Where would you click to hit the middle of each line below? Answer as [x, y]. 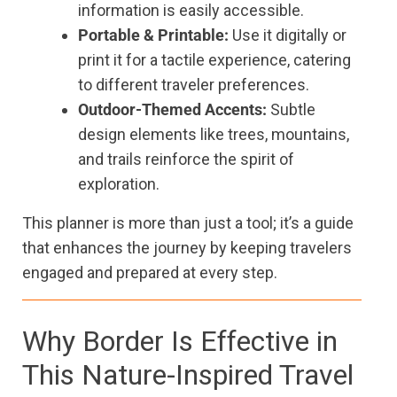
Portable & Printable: [153, 35]
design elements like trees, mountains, [214, 135]
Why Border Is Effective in [180, 342]
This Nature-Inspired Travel [188, 375]
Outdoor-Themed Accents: [172, 110]
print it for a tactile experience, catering [214, 60]
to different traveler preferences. [194, 85]
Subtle [291, 110]
